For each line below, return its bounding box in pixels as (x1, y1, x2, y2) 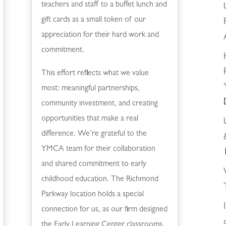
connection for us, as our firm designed (41, 205, 167, 214)
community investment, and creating (41, 99, 158, 108)
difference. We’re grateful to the (41, 130, 147, 138)
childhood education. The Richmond (41, 175, 158, 184)
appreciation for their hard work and (41, 31, 159, 39)
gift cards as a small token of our (41, 16, 146, 24)
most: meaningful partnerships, (41, 84, 140, 93)
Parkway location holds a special (41, 190, 144, 199)
